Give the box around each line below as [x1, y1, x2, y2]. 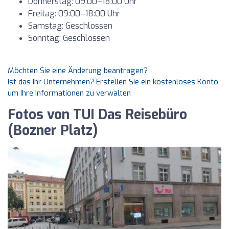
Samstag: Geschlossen [28, 20, 112, 31]
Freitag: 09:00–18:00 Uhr [28, 8, 120, 19]
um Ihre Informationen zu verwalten [8, 88, 131, 98]
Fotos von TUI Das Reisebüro [8, 106, 187, 124]
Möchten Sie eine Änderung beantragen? [8, 65, 148, 76]
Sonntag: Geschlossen [28, 33, 110, 43]
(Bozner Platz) [8, 122, 98, 140]
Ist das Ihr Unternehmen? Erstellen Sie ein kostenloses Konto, [8, 77, 220, 87]
